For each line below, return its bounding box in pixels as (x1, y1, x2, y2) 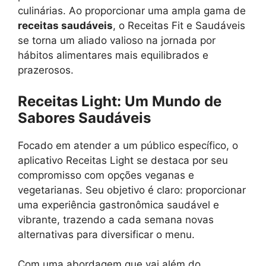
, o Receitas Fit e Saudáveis (113, 20, 245, 31)
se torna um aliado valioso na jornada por (18, 34, 216, 46)
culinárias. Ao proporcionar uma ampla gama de (18, 5, 246, 17)
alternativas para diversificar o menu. (18, 228, 195, 240)
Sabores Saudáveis (18, 109, 151, 126)
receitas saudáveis (18, 20, 113, 31)
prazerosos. (18, 64, 74, 76)
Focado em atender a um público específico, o (18, 139, 238, 151)
